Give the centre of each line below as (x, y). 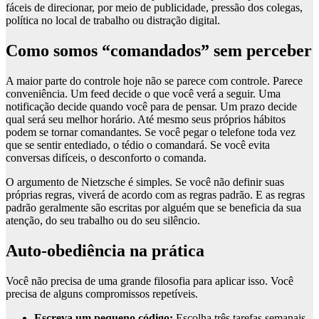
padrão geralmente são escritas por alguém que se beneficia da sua (153, 208)
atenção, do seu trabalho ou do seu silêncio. (103, 221)
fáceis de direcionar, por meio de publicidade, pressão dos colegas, (154, 8)
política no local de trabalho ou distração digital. (113, 21)
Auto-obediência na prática (105, 250)
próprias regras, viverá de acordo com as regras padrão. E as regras (155, 195)
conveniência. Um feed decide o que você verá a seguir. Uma (143, 94)
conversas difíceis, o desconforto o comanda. (106, 158)
